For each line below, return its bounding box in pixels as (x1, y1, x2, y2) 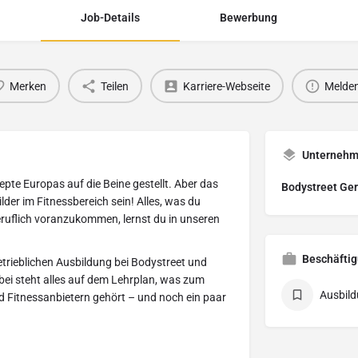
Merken (10, 79, 46, 93)
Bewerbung (220, 11, 277, 24)
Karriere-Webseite (183, 79, 270, 93)
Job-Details (81, 11, 140, 24)
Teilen (101, 79, 129, 93)
